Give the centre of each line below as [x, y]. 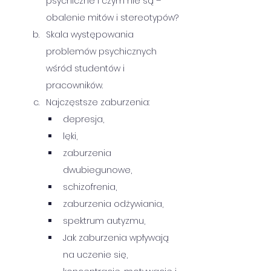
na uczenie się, [96, 255]
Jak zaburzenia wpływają [117, 238]
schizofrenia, [90, 187]
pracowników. [74, 85]
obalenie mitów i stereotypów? [112, 18]
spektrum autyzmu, [104, 221]
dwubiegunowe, [97, 170]
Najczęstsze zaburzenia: [98, 102]
